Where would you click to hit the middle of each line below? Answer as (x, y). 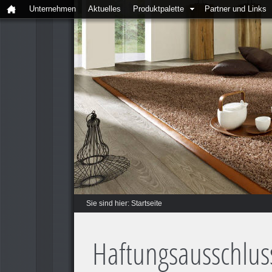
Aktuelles (104, 9)
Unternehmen (53, 9)
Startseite (147, 203)
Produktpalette (158, 9)
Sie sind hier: (109, 203)
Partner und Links (236, 9)
